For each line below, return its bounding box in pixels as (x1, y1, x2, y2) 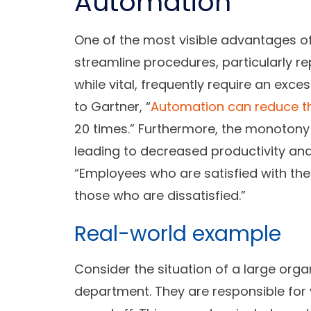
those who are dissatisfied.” (74, 187, 246, 205)
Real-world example (74, 219, 281, 249)
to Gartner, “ (74, 98, 151, 116)
